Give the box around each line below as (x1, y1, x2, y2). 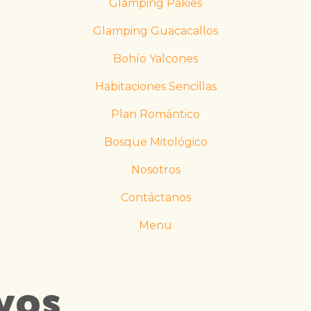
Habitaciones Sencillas (94, 80, 217, 93)
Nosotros (131, 163, 180, 176)
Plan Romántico (111, 108, 200, 121)
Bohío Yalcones (113, 52, 198, 65)
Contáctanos (120, 191, 191, 204)
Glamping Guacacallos (93, 24, 218, 37)
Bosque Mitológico (103, 135, 208, 149)
